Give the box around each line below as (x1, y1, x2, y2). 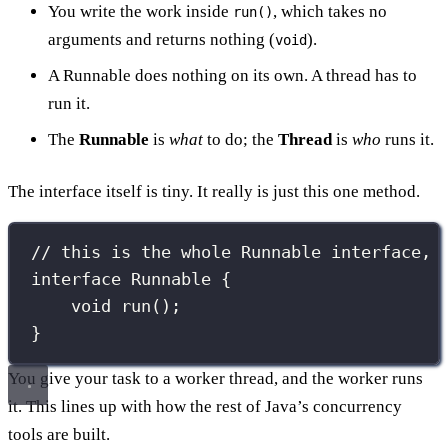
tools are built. (8, 424, 110, 444)
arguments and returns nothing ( (48, 29, 275, 49)
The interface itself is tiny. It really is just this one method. (8, 181, 420, 201)
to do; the (203, 129, 278, 149)
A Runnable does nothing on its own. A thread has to (48, 65, 417, 85)
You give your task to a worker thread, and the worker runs (8, 368, 423, 388)
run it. (48, 93, 90, 113)
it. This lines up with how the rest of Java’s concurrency (8, 396, 402, 416)
